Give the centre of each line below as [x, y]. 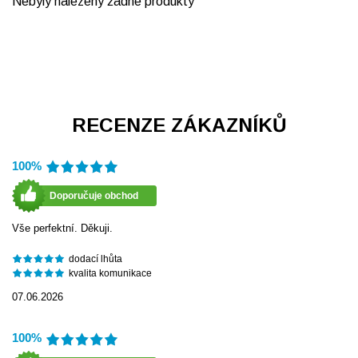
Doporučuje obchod [94, 195]
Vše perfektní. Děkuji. [62, 228]
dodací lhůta [95, 259]
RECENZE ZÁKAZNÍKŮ [179, 125]
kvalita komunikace [110, 273]
